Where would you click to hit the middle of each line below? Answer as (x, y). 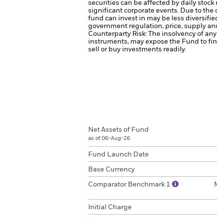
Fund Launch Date (118, 155)
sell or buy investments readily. (137, 49)
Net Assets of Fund (118, 130)
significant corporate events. (134, 11)
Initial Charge (110, 207)
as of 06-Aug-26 (109, 138)
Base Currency (111, 170)
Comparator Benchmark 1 (130, 185)
